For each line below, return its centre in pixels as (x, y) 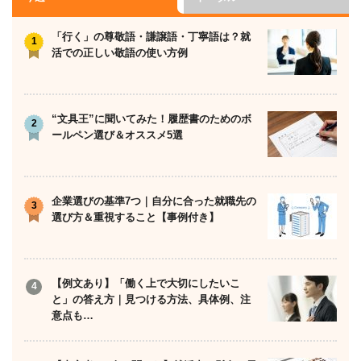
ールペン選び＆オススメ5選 (117, 135)
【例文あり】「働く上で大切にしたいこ (146, 284)
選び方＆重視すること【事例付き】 (135, 218)
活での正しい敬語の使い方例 (120, 53)
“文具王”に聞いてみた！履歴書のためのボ (151, 119)
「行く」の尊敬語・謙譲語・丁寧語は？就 (151, 37)
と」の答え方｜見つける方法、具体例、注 (151, 300)
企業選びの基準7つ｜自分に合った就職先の (154, 201)
